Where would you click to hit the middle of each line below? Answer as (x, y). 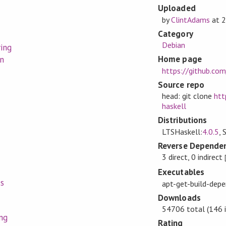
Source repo (181, 84)
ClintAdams (190, 19)
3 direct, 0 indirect (193, 157)
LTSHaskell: (182, 131)
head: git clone (188, 96)
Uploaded (177, 8)
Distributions (182, 120)
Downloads (179, 197)
